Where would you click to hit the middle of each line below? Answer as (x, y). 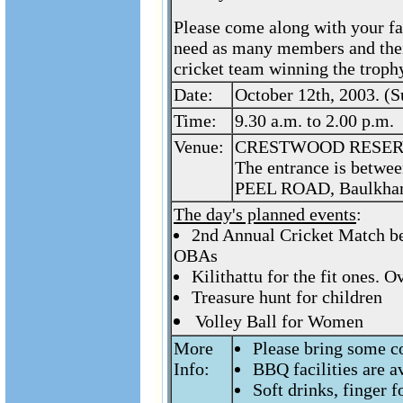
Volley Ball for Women (279, 321)
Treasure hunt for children (287, 297)
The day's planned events (265, 214)
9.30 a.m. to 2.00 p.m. (314, 121)
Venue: (199, 147)
